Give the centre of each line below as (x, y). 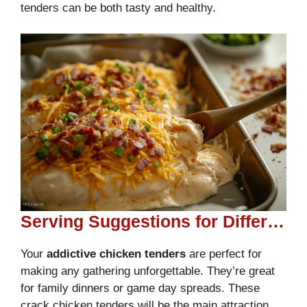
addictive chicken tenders (116, 254)
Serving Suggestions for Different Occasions (276, 221)
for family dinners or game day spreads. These (140, 288)
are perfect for (224, 254)
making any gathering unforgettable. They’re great (148, 271)
